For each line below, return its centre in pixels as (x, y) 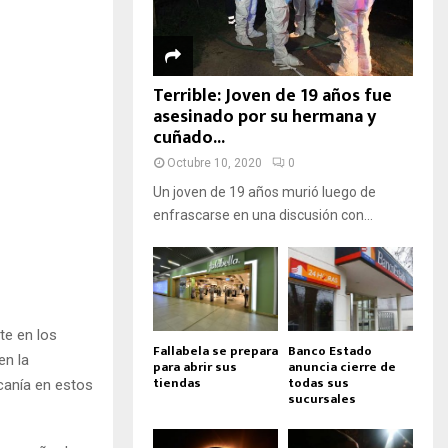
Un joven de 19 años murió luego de (264, 192)
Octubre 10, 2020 (214, 163)
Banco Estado (330, 350)
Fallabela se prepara (215, 350)
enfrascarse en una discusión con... (263, 215)
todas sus (318, 382)
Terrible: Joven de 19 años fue (272, 96)
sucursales (322, 398)
